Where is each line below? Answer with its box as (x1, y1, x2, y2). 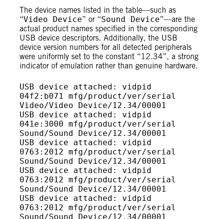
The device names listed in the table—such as (20, 5, 176, 15)
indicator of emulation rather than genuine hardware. (20, 61, 198, 70)
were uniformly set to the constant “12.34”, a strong (20, 52, 198, 61)
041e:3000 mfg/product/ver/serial (20, 119, 176, 129)
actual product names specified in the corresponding (20, 24, 197, 33)
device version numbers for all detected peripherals (20, 43, 192, 52)
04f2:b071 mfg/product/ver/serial (20, 91, 176, 101)
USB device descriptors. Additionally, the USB (20, 33, 177, 43)
